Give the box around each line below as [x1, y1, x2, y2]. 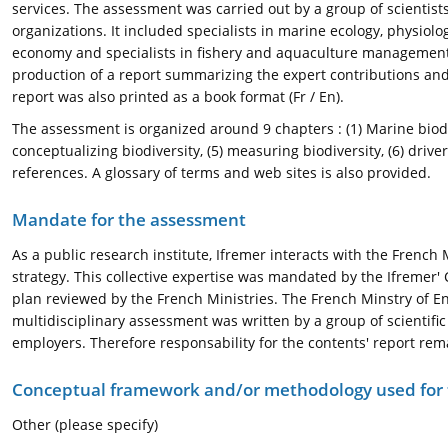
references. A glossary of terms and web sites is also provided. [12, 163, 431, 182]
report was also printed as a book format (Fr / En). [12, 87, 344, 106]
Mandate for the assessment [12, 208, 246, 231]
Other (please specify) [12, 415, 158, 434]
